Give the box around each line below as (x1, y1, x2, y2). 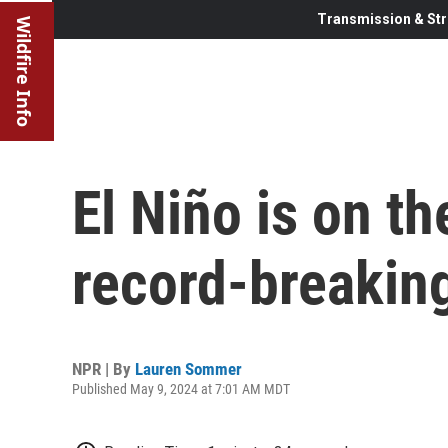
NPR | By (72, 358, 135, 379)
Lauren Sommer (135, 358, 242, 379)
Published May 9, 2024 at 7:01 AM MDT (72, 380, 290, 397)
